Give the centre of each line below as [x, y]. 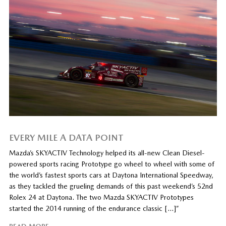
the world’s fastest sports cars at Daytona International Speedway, [111, 175]
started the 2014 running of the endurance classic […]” [94, 208]
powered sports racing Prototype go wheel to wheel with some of [111, 164]
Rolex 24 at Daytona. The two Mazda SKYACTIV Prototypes [101, 197]
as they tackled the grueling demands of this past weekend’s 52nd [111, 186]
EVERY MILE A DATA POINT [66, 137]
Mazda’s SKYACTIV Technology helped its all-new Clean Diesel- [107, 153]
